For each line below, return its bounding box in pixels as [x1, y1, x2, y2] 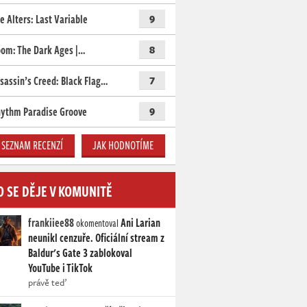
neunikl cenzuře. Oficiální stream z [28, 230, 164, 247]
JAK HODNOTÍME [93, 137, 154, 154]
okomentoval [74, 216, 121, 231]
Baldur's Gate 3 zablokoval [28, 245, 132, 262]
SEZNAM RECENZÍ [1, 137, 64, 154]
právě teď [28, 275, 66, 290]
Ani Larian [121, 214, 160, 232]
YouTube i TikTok [28, 260, 93, 277]
